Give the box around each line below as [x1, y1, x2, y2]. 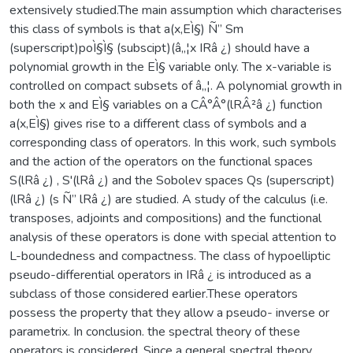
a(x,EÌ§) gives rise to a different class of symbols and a [9, 114, 307, 132]
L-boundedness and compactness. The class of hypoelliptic [9, 247, 330, 265]
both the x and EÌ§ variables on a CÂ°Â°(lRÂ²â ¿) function [9, 95, 322, 113]
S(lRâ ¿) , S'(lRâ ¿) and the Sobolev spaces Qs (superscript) [9, 171, 335, 189]
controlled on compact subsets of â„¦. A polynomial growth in [9, 76, 342, 95]
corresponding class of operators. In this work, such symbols [9, 133, 336, 151]
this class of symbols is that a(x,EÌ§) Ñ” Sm [9, 20, 243, 38]
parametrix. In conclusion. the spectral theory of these [9, 322, 300, 340]
